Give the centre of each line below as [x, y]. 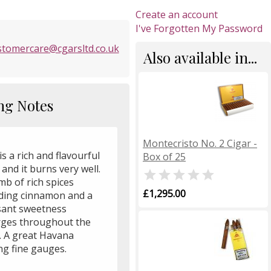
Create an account [177, 14]
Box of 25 [164, 156]
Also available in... [200, 57]
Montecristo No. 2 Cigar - [200, 143]
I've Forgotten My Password [199, 28]
